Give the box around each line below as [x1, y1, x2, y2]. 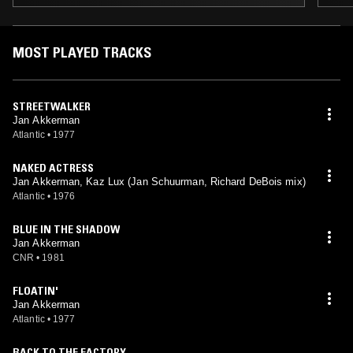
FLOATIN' [13, 284, 58, 298]
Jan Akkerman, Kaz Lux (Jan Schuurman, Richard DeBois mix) [13, 176, 306, 188]
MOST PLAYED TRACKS [13, 44, 151, 61]
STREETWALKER [13, 99, 91, 113]
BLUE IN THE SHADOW [13, 222, 120, 236]
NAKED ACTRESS [13, 161, 94, 175]
